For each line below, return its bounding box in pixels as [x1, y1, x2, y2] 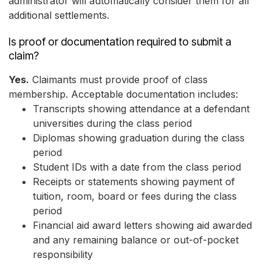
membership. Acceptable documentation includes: [8, 88, 238, 101]
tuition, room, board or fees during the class [33, 190, 237, 203]
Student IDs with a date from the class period [33, 161, 241, 174]
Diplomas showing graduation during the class [33, 132, 245, 144]
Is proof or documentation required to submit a [8, 35, 231, 49]
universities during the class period [33, 117, 192, 130]
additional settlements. [8, 9, 109, 22]
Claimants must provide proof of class [29, 73, 208, 86]
